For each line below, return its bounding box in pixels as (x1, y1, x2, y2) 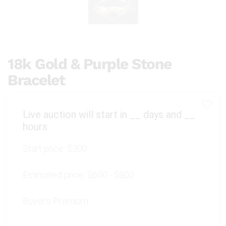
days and (141, 108, 184, 121)
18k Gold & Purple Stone (8, 55, 172, 73)
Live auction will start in (23, 108, 130, 121)
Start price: (23, 143, 67, 154)
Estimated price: (23, 169, 87, 181)
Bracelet (8, 71, 65, 89)
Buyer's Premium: (23, 196, 90, 207)
